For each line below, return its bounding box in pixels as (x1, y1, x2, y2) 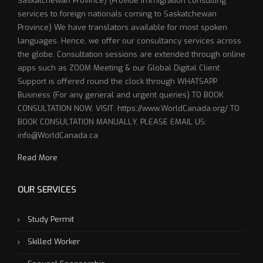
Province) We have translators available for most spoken (18, 22, 227, 33)
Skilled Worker (28, 237, 80, 247)
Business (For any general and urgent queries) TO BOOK (18, 90, 224, 100)
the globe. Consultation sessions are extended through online (18, 49, 245, 60)
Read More (18, 153, 58, 163)
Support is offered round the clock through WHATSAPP (18, 76, 217, 87)
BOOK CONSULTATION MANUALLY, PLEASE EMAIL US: (18, 117, 207, 127)
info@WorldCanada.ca (18, 130, 98, 141)
